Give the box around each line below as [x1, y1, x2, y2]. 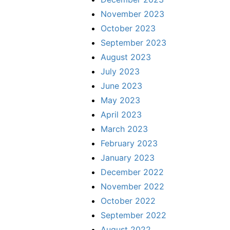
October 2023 [101, 23, 156, 33]
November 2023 [101, 8, 164, 19]
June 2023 [101, 80, 142, 91]
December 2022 [101, 166, 164, 177]
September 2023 [101, 37, 166, 48]
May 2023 [101, 94, 140, 105]
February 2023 [101, 138, 158, 148]
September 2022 [101, 209, 166, 220]
